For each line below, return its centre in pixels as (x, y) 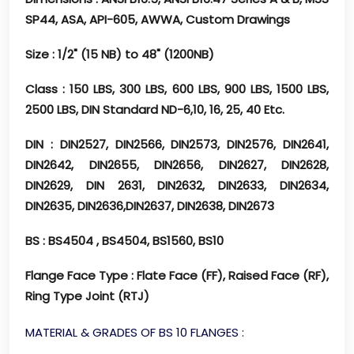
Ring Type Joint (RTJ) (87, 296)
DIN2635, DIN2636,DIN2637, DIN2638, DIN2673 (150, 206)
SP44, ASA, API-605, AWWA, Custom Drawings (158, 20)
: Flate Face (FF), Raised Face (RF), (228, 276)
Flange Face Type (77, 276)
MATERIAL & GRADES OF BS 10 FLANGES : (135, 333)
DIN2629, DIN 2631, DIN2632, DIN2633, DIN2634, (177, 186)
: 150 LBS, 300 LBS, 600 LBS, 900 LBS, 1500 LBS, (193, 89)
